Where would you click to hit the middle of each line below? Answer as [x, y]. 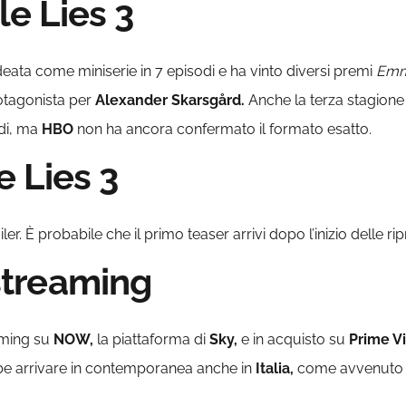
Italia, [275, 369]
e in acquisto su [293, 340]
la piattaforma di [151, 340]
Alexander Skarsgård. [172, 101]
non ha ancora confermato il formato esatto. [222, 130]
